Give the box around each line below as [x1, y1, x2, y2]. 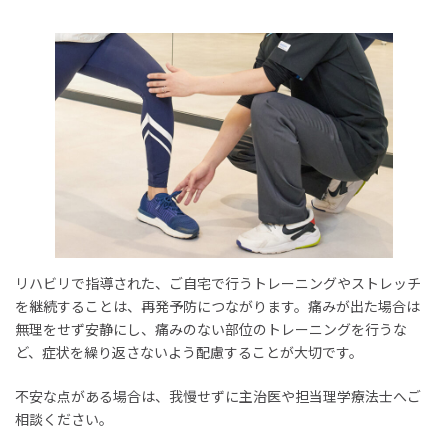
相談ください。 [15, 410, 113, 428]
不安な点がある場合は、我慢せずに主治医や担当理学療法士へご [15, 387, 421, 405]
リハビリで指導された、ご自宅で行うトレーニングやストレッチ [15, 274, 421, 292]
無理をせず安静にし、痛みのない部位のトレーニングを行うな [15, 320, 407, 338]
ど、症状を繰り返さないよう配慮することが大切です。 [15, 343, 363, 361]
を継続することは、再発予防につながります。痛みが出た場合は [15, 297, 420, 315]
